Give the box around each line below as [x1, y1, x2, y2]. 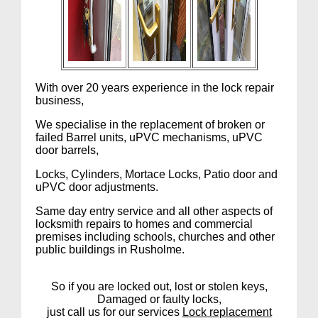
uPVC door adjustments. [35, 180, 159, 193]
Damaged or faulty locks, [97, 292, 221, 305]
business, [35, 94, 84, 106]
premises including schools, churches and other [35, 230, 275, 243]
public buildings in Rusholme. [35, 243, 185, 256]
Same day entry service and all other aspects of [35, 204, 273, 217]
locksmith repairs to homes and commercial [35, 217, 253, 230]
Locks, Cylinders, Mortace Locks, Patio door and [35, 168, 278, 180]
